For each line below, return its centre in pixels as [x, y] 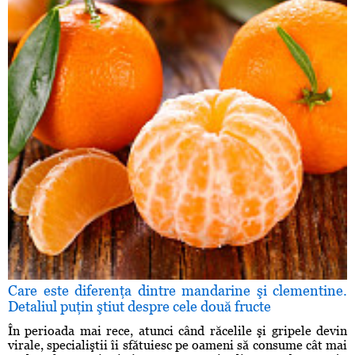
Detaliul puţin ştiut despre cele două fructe [139, 307]
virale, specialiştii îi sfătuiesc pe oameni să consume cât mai [177, 345]
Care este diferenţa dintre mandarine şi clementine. [177, 291]
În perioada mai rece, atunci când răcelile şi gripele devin [177, 331]
